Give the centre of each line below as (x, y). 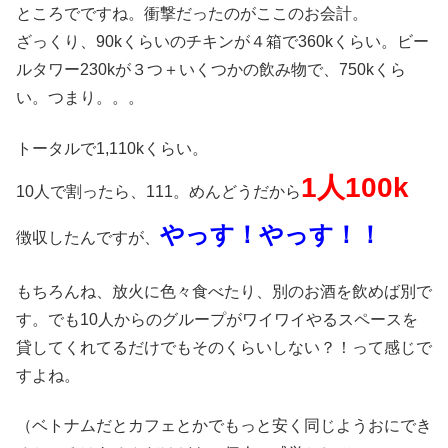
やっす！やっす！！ (271, 234)
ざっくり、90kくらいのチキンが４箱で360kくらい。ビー (222, 42)
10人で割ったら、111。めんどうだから (158, 191)
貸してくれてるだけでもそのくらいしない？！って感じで (224, 347)
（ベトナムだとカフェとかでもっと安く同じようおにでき (224, 426)
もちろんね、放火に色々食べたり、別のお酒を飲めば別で (224, 291)
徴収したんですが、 (88, 237)
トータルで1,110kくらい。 (112, 148)
